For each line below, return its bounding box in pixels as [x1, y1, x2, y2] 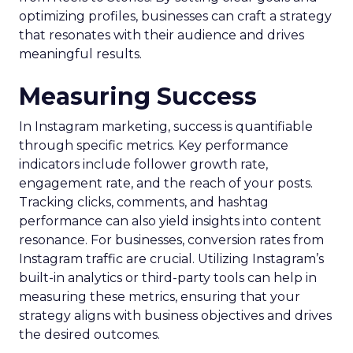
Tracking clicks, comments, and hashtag [19, 195, 269, 210]
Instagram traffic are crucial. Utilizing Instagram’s [19, 251, 324, 266]
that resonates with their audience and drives [19, 28, 304, 43]
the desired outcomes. [19, 327, 160, 342]
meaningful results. [19, 46, 142, 61]
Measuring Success [19, 82, 257, 111]
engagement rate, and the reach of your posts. [19, 176, 313, 191]
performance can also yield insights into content [19, 214, 321, 229]
